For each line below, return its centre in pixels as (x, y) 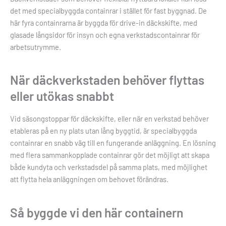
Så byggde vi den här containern (97, 212)
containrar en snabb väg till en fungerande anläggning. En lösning (113, 143)
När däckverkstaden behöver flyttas (107, 79)
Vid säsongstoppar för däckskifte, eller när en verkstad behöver (109, 119)
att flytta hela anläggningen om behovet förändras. (89, 179)
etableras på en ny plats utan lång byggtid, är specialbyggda (103, 131)
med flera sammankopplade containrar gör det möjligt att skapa (110, 155)
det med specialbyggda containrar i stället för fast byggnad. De (108, 10)
